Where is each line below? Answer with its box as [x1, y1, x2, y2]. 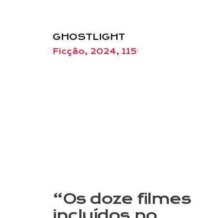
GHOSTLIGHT [53, 32, 125, 43]
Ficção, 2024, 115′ [53, 47, 138, 56]
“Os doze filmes [53, 190, 191, 208]
